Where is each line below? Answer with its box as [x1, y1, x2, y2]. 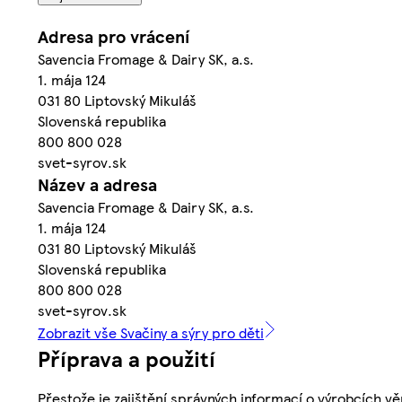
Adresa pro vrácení [38, 23, 189, 48]
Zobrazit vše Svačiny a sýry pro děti [38, 321, 264, 343]
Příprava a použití [38, 342, 215, 373]
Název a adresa [38, 171, 157, 197]
